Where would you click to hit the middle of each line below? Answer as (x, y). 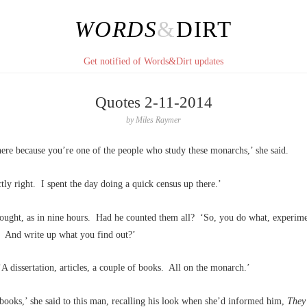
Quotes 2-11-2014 (153, 102)
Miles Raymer (158, 120)
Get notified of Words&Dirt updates (153, 61)
